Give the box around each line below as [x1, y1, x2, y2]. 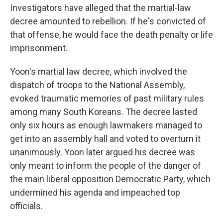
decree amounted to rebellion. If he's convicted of [10, 16, 206, 26]
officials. [10, 201, 43, 211]
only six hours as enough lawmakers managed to [10, 120, 202, 130]
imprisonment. [10, 43, 68, 53]
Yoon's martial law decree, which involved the [10, 66, 187, 77]
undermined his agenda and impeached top [10, 187, 180, 198]
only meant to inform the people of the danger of [10, 160, 201, 171]
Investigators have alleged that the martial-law [10, 2, 191, 13]
